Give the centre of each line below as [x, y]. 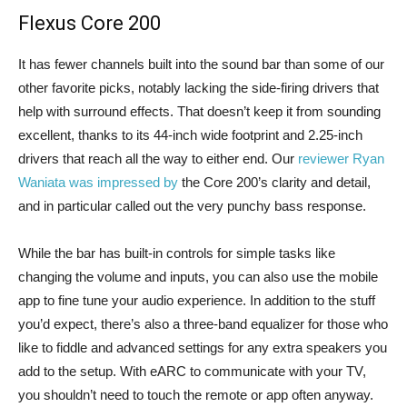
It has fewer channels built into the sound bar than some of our [201, 64]
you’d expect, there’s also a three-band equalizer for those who [203, 324]
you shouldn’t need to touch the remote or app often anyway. [196, 395]
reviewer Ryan [341, 159]
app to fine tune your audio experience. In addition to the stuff [197, 300]
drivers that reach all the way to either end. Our [158, 159]
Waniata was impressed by [98, 182]
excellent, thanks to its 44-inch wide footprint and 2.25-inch [190, 135]
